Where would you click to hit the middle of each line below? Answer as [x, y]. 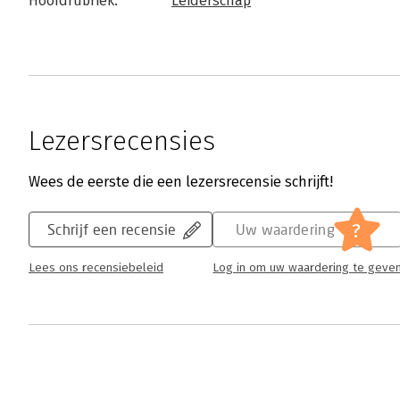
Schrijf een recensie [112, 229]
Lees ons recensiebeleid [96, 268]
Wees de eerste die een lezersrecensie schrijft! [181, 182]
